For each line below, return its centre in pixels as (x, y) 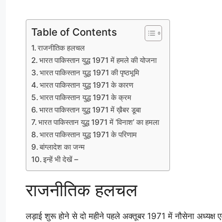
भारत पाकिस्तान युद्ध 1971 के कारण (87, 85)
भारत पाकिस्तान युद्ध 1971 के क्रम (86, 97)
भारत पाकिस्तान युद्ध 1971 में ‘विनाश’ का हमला (99, 122)
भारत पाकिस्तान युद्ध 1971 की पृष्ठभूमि (90, 72)
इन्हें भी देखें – (61, 159)
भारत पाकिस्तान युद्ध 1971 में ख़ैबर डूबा (90, 110)
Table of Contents (74, 32)
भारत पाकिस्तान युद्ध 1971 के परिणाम (88, 134)
